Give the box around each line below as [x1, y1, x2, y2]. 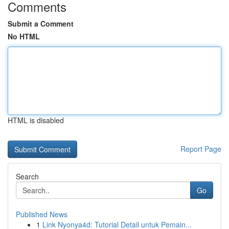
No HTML [8, 31, 40, 41]
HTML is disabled [8, 115, 64, 125]
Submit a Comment [8, 18, 74, 29]
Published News [16, 209, 67, 219]
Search [16, 171, 39, 181]
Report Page [180, 144, 221, 154]
